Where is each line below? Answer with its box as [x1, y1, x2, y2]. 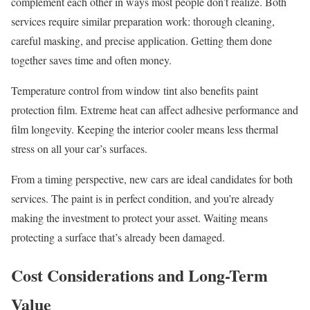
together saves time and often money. [11, 53, 172, 68]
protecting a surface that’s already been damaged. [11, 230, 225, 245]
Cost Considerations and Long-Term [11, 263, 268, 288]
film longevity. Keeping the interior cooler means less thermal [11, 122, 278, 137]
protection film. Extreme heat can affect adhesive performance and [11, 102, 298, 118]
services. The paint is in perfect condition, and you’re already [11, 191, 274, 206]
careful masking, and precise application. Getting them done [11, 33, 272, 48]
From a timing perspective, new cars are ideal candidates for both [11, 172, 293, 187]
